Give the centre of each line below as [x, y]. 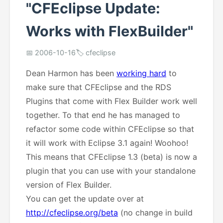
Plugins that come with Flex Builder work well [111, 101]
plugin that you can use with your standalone [111, 171]
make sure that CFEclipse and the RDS [99, 87]
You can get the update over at [85, 199]
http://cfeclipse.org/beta [72, 213]
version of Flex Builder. [69, 185]
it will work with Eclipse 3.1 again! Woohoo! [107, 143]
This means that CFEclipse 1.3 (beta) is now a [111, 157]
